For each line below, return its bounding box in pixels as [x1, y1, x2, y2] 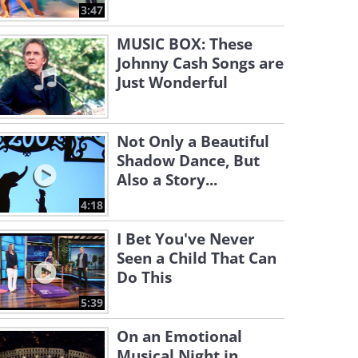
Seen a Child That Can [117, 248, 276, 268]
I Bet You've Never [117, 229, 255, 249]
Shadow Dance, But [117, 150, 260, 171]
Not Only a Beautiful [117, 131, 269, 152]
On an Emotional [117, 326, 242, 347]
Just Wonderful [117, 72, 228, 93]
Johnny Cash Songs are [117, 53, 284, 74]
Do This [117, 267, 172, 288]
